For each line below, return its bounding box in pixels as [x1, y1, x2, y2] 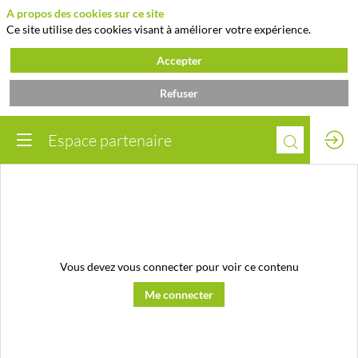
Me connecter [145, 287, 213, 301]
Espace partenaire [48, 129, 172, 149]
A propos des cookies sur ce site [6, 6, 164, 20]
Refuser [160, 86, 198, 100]
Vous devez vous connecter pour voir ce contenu [59, 259, 299, 273]
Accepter [156, 53, 202, 67]
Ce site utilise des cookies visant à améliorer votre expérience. [6, 22, 311, 36]
